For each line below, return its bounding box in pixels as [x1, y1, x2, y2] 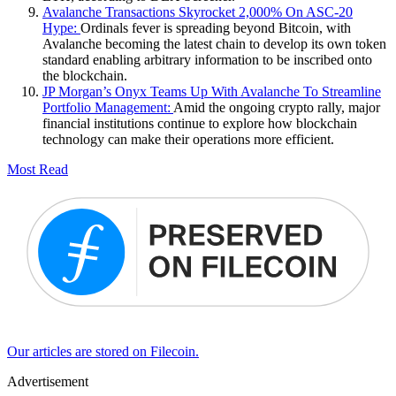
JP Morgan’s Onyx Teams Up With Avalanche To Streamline [42, 83, 381, 99]
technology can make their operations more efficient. [42, 131, 334, 147]
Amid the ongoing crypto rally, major [173, 99, 380, 115]
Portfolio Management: [42, 99, 173, 115]
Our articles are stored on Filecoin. [7, 343, 199, 359]
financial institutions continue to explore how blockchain [42, 115, 357, 131]
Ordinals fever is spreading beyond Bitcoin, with [80, 19, 351, 35]
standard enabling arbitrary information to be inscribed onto [42, 51, 372, 67]
